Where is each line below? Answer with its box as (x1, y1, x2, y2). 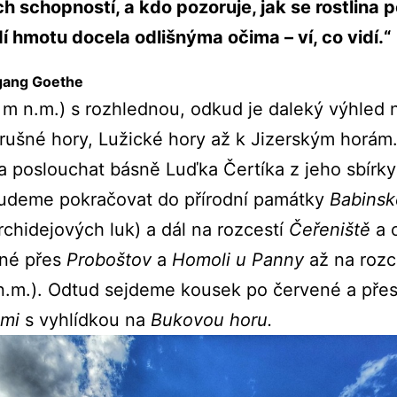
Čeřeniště (289, 218, 376, 240)
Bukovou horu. (145, 308, 273, 331)
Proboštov (66, 248, 152, 270)
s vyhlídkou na (25, 308, 145, 331)
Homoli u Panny (172, 248, 304, 270)
